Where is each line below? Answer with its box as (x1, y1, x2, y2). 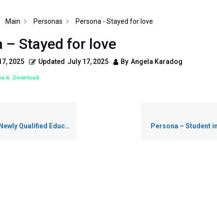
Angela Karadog (130, 58, 183, 65)
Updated (38, 58, 65, 65)
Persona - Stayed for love (75, 17, 153, 25)
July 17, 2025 (67, 58, 108, 65)
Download (13, 75, 39, 81)
